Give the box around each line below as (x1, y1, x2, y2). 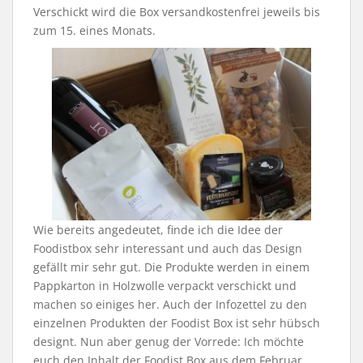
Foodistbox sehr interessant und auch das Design (33, 241, 302, 257)
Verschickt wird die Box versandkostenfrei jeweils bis (33, 3, 320, 19)
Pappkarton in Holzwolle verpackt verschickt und (33, 278, 297, 294)
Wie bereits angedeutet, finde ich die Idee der (33, 222, 283, 238)
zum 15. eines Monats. (33, 22, 156, 38)
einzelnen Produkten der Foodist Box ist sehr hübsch (33, 315, 320, 331)
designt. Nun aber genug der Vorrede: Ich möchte (33, 334, 304, 350)
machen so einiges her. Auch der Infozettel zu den (33, 297, 307, 313)
